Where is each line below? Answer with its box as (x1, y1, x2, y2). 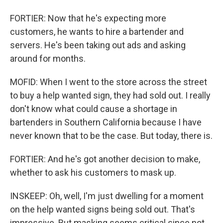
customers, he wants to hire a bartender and (10, 26, 184, 37)
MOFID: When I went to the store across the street (10, 77, 207, 87)
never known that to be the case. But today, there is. (10, 130, 213, 141)
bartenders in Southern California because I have (10, 117, 202, 127)
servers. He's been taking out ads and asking (10, 40, 186, 50)
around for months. (10, 53, 86, 64)
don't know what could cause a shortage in (10, 104, 177, 114)
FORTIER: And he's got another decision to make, (10, 154, 200, 164)
